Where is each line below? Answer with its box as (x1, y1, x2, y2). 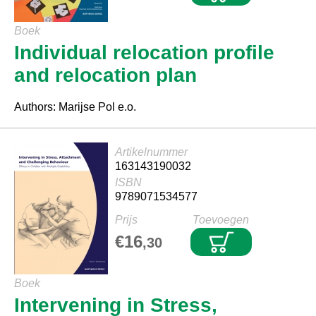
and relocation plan (14, 64, 197, 86)
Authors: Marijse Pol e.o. (14, 101, 136, 113)
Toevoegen (193, 214, 249, 226)
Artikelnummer (115, 146, 188, 158)
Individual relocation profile (14, 42, 274, 63)
